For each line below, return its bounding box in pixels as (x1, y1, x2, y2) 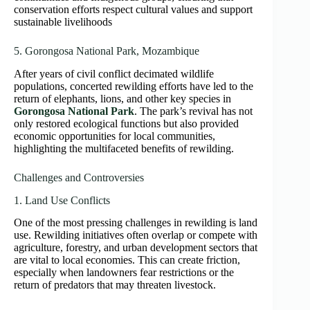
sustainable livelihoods (14, 16, 112, 28)
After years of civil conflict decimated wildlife (14, 67, 214, 80)
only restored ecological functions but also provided (14, 117, 239, 129)
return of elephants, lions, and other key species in (14, 92, 231, 104)
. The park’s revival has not (134, 104, 253, 117)
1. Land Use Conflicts (14, 194, 110, 206)
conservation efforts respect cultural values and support (14, 3, 253, 16)
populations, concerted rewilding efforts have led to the (14, 80, 253, 92)
